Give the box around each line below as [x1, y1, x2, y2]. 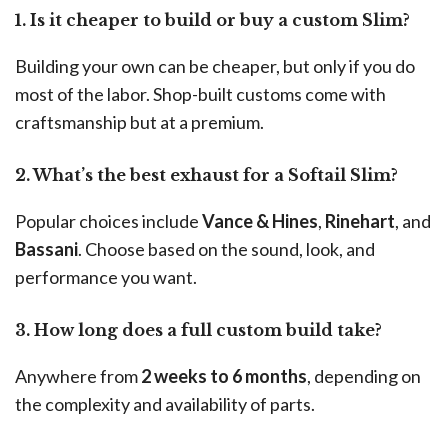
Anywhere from [15, 365, 141, 388]
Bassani [15, 238, 78, 261]
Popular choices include [15, 210, 202, 233]
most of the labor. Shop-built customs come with [15, 83, 386, 106]
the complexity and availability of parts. [15, 393, 315, 416]
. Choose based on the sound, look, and [78, 238, 375, 261]
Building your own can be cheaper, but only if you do [15, 55, 415, 78]
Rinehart [325, 210, 395, 233]
